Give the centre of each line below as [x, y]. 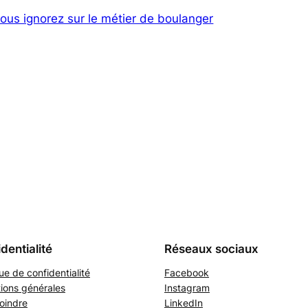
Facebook [187, 272]
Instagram [187, 287]
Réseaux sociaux [211, 249]
